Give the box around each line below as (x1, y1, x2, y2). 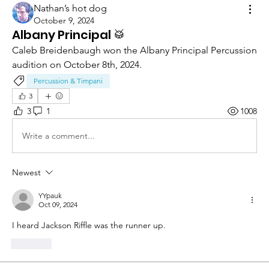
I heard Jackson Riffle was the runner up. (12, 220, 166, 231)
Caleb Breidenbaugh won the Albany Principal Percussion (12, 44, 257, 56)
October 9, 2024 (34, 15, 94, 26)
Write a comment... (22, 130, 95, 141)
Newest (12, 167, 41, 178)
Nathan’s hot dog (34, 2, 107, 14)
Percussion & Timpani (34, 76, 103, 86)
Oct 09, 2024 (38, 200, 77, 210)
